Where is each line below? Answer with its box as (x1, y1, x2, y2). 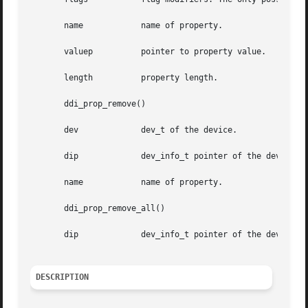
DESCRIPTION (36, 272, 89, 283)
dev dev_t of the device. (30, 125, 79, 135)
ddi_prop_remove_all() (30, 203, 166, 214)
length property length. (30, 73, 93, 83)
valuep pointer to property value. (30, 47, 93, 57)
